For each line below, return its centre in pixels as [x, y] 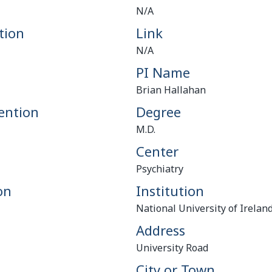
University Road [172, 248]
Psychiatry [159, 169]
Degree [158, 112]
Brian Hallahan [171, 90]
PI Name [163, 72]
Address [160, 230]
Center [157, 151]
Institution [170, 191]
